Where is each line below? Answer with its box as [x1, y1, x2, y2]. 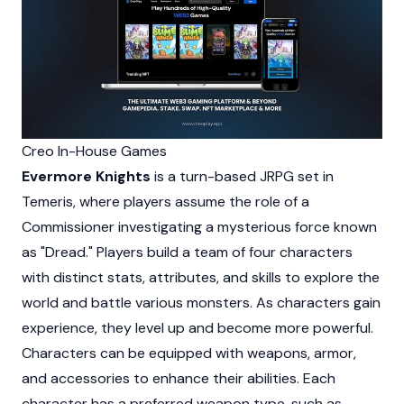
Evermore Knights [22, 167, 151, 187]
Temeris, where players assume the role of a [22, 192, 309, 212]
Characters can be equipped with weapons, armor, [22, 344, 356, 363]
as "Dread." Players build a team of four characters [22, 243, 353, 262]
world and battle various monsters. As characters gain [22, 293, 381, 313]
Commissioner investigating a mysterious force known [22, 217, 377, 237]
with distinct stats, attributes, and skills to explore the [22, 268, 380, 288]
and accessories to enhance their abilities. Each [22, 369, 335, 389]
